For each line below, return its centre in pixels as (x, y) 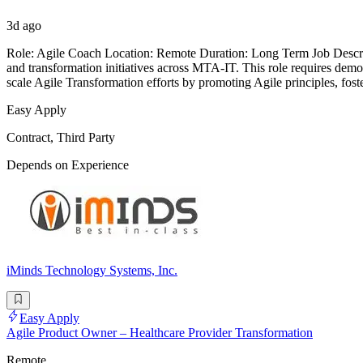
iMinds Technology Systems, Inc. (92, 271)
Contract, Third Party (61, 138)
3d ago (24, 26)
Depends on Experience (68, 165)
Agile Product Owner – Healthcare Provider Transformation (160, 332)
